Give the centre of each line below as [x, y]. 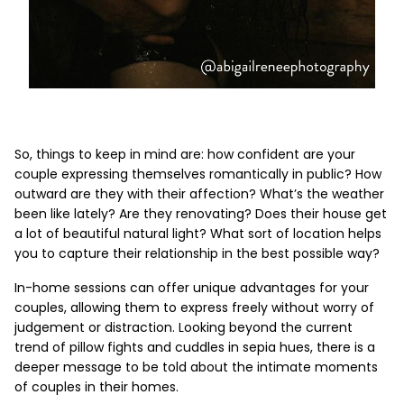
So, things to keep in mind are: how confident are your [185, 155]
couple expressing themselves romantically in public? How [198, 175]
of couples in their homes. [96, 388]
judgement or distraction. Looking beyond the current [184, 328]
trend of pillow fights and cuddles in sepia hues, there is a [195, 348]
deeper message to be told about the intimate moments [196, 368]
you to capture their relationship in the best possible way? [197, 254]
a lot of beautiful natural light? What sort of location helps [198, 234]
